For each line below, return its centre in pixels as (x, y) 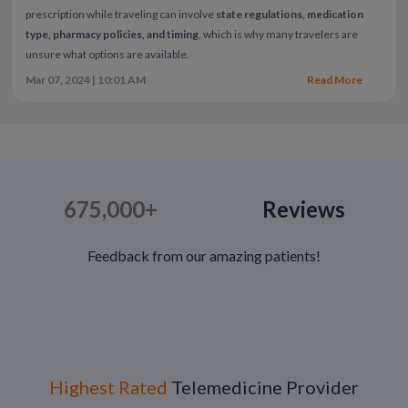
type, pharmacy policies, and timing (112, 35)
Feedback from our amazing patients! (204, 256)
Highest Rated (108, 388)
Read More (336, 80)
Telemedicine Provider (263, 388)
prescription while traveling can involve (120, 15)
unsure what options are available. (107, 55)
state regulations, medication (289, 15)
